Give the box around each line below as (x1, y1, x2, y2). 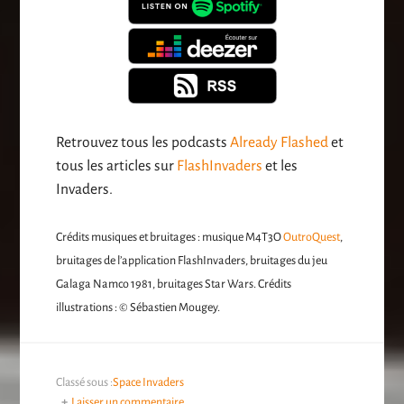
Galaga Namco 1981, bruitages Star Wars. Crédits (56, 277, 292, 290)
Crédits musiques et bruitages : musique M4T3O (56, 230, 284, 243)
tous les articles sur (56, 157, 178, 174)
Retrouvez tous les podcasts (56, 133, 231, 151)
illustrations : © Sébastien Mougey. (56, 300, 221, 314)
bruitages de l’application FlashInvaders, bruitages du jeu (56, 253, 328, 267)
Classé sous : (56, 375, 114, 389)
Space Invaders (113, 375, 185, 389)
